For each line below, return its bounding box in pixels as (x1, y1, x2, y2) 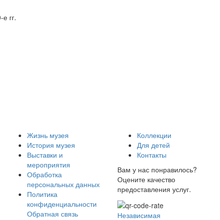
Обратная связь (27, 209, 78, 219)
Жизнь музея (27, 130, 69, 140)
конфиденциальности (27, 199, 97, 209)
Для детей (137, 140, 170, 150)
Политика (27, 189, 57, 199)
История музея (27, 140, 75, 150)
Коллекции (137, 130, 171, 140)
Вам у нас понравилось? (117, 165, 197, 175)
